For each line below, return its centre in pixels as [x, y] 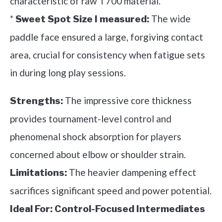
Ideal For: [31, 209]
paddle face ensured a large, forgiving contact [107, 37]
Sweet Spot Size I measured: [82, 19]
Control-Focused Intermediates [130, 209]
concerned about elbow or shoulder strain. [98, 154]
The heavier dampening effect [132, 172]
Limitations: [38, 172]
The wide [170, 18]
